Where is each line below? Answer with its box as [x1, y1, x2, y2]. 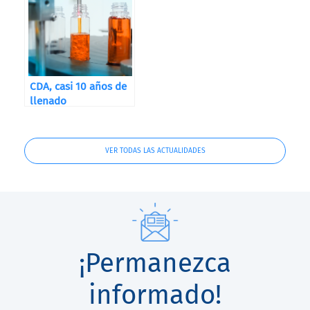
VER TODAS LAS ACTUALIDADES [104, 146, 206, 155]
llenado [30, 95, 66, 107]
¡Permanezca [79, 247, 231, 279]
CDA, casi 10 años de [30, 80, 127, 93]
